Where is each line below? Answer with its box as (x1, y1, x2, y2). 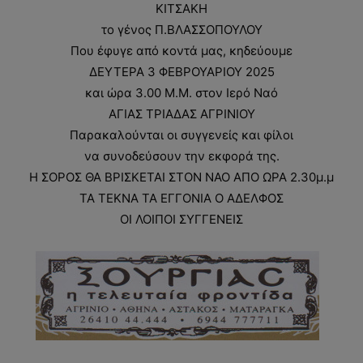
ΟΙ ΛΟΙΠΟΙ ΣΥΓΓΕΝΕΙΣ (120, 211, 243, 228)
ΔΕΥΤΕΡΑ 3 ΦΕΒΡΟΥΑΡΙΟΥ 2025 (88, 64, 275, 80)
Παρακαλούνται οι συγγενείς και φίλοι (70, 127, 293, 143)
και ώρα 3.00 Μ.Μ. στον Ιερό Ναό (85, 85, 278, 101)
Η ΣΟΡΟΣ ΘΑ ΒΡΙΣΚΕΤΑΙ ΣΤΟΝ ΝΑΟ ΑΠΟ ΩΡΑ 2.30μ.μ (29, 169, 334, 186)
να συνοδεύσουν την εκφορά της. (83, 148, 280, 164)
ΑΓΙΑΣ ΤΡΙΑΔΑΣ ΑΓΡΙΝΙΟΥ (108, 106, 255, 122)
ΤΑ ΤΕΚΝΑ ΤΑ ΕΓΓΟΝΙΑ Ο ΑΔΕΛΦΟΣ (79, 190, 284, 207)
